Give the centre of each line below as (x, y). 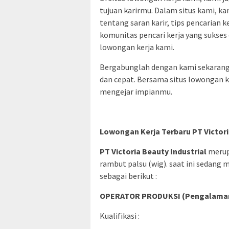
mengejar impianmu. (136, 91)
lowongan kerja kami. (137, 47)
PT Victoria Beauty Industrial (153, 151)
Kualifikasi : (120, 215)
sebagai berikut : (128, 176)
